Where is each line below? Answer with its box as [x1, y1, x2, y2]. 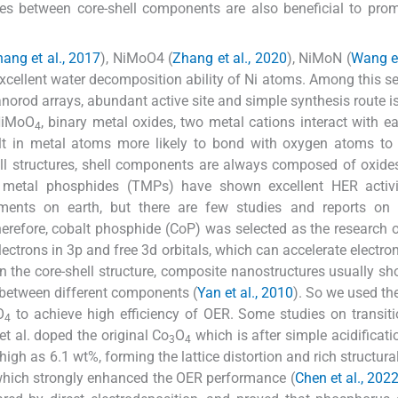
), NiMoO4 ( [100, 49, 173, 67]
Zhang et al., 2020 [172, 49, 287, 67]
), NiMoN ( [286, 49, 351, 67]
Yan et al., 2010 [197, 283, 293, 301]
